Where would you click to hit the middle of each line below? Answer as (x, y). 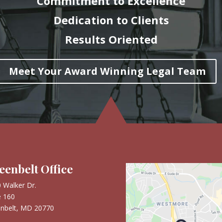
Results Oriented (111, 39)
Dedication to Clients (111, 20)
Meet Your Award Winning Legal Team (107, 71)
